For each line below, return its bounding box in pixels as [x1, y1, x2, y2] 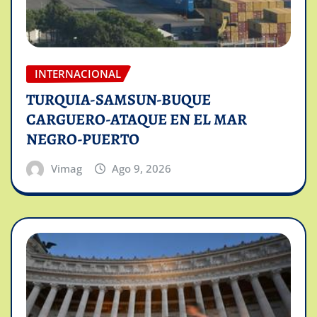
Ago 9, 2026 [112, 161, 172, 175]
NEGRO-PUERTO [26, 128, 139, 150]
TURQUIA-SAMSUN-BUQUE [26, 88, 211, 110]
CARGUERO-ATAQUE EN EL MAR [26, 108, 247, 130]
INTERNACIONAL [35, 67, 121, 81]
